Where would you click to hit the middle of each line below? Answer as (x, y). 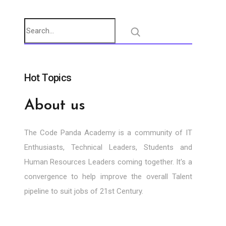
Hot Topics (48, 78)
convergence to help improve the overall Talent (108, 177)
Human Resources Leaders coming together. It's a (108, 162)
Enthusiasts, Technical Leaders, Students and (108, 147)
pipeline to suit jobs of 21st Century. (83, 191)
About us (54, 106)
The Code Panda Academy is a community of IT (108, 133)
